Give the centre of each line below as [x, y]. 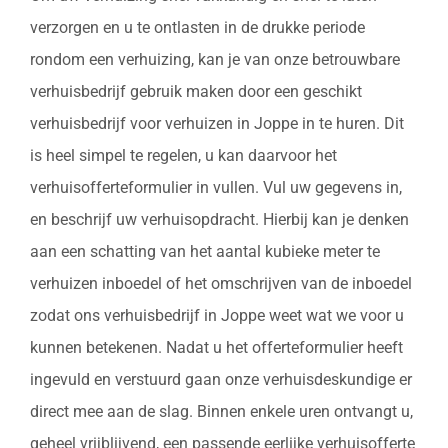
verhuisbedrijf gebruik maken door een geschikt [196, 91]
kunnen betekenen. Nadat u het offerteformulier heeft [216, 347]
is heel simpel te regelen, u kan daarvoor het [183, 155]
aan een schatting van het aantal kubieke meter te [205, 251]
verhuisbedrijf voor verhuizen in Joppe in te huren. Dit [217, 123]
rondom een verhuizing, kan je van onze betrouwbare [215, 59]
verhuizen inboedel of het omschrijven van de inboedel [221, 283]
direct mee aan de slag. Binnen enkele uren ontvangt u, [221, 411]
